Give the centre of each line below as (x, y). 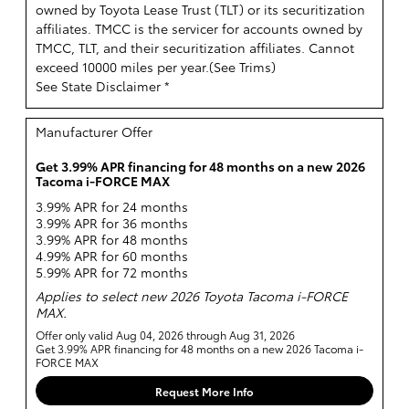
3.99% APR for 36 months (112, 222)
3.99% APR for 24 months (112, 206)
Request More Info (204, 391)
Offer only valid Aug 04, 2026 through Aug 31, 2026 (165, 334)
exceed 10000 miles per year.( (125, 67)
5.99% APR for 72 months (112, 272)
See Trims (242, 67)
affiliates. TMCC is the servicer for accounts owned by (199, 29)
